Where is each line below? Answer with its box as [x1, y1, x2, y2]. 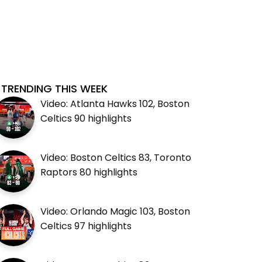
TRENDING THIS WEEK [1, 81, 108, 96]
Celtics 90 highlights [40, 111, 132, 125]
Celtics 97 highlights [40, 219, 132, 233]
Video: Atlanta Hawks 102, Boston [40, 96, 190, 111]
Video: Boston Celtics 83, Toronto [40, 150, 192, 164]
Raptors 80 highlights [40, 165, 138, 179]
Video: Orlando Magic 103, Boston [40, 204, 191, 218]
